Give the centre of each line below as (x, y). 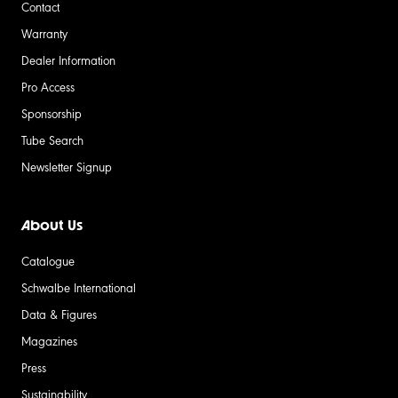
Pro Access (48, 87)
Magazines (49, 341)
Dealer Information (68, 60)
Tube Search (52, 140)
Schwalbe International (79, 287)
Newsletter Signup (67, 167)
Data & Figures (59, 314)
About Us (52, 226)
